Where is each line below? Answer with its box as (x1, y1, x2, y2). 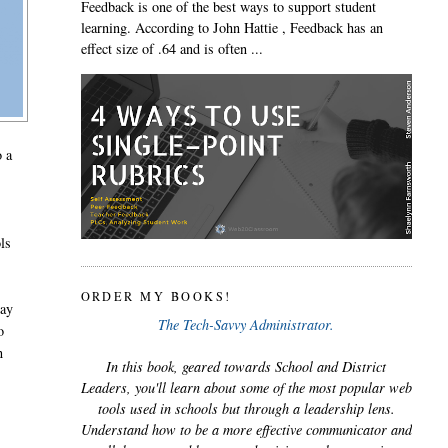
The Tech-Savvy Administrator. (158, 315, 335, 335)
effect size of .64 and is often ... (80, 39, 263, 59)
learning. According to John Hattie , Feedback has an (80, 18, 383, 38)
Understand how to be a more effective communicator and (80, 420, 412, 440)
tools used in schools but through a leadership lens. (97, 399, 395, 419)
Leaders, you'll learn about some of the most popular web (80, 378, 412, 398)
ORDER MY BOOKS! (80, 287, 232, 304)
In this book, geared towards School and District (106, 357, 387, 377)
